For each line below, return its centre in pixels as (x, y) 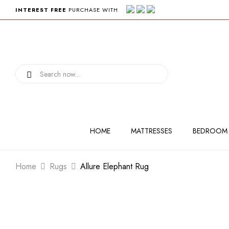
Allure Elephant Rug (114, 166)
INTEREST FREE (41, 10)
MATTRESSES (151, 131)
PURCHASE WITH (96, 10)
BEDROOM (210, 131)
